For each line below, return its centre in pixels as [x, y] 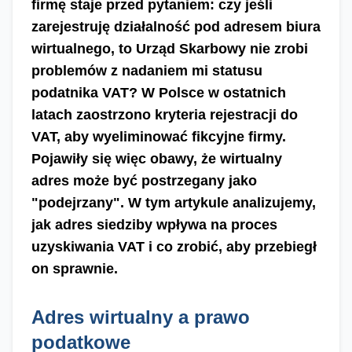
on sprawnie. [75, 269]
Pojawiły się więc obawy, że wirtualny [157, 159]
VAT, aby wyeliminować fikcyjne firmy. [159, 137]
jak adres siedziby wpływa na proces [154, 225]
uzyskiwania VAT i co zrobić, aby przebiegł [174, 247]
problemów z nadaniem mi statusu [147, 71]
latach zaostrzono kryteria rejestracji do [165, 115]
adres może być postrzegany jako [144, 181]
